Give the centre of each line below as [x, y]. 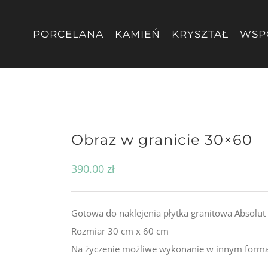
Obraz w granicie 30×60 [162, 140]
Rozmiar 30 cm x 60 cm [120, 231]
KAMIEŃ [137, 34]
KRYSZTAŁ [200, 34]
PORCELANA [68, 34]
